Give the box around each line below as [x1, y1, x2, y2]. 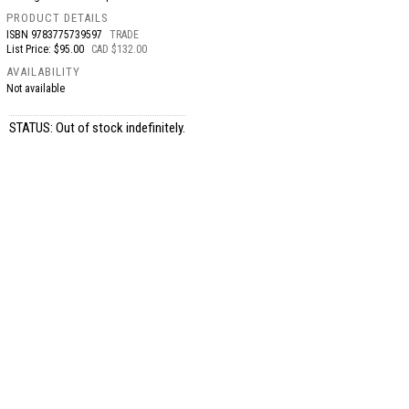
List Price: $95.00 [6, 43, 88, 56]
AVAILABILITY [6, 65, 81, 79]
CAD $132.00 [91, 43, 148, 56]
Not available [6, 82, 66, 95]
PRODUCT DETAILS [6, 11, 110, 25]
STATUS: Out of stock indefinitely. [9, 120, 186, 136]
